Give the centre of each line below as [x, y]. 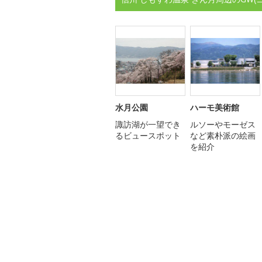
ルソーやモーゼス [223, 124]
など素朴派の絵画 [223, 135]
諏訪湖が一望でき [148, 124]
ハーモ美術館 [215, 107]
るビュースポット [148, 135]
